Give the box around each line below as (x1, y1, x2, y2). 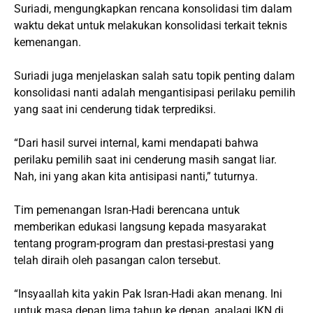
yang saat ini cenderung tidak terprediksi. (14, 103, 216, 117)
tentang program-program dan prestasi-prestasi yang (14, 237, 274, 251)
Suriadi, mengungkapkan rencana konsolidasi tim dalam (14, 2, 292, 16)
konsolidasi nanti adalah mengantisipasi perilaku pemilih (14, 86, 296, 100)
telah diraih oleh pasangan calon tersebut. (14, 254, 221, 268)
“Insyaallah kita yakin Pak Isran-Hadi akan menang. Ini (14, 287, 282, 301)
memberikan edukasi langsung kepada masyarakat (14, 220, 266, 234)
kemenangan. (14, 36, 81, 50)
